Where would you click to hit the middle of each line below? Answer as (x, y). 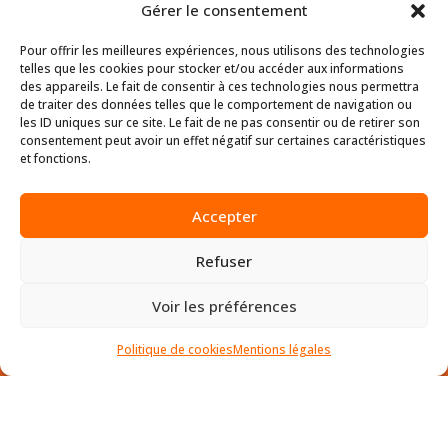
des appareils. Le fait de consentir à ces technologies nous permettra (219, 86)
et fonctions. (55, 158)
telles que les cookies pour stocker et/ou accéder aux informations (212, 68)
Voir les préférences (224, 305)
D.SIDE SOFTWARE (130, 255)
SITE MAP (88, 404)
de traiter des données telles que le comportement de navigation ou (216, 104)
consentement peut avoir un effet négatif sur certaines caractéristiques (223, 140)
